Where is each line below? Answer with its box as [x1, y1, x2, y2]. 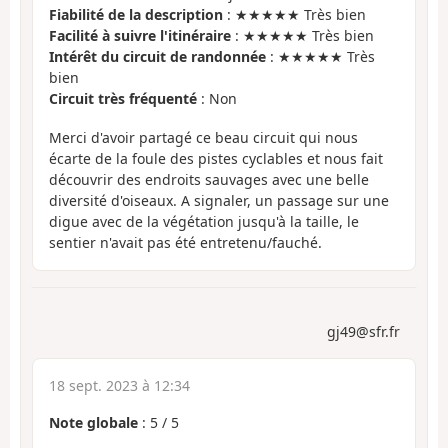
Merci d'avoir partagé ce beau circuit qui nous [49, 127, 358, 147]
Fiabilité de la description [49, 5, 223, 25]
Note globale [49, 413, 138, 433]
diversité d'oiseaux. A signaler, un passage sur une [49, 190, 389, 210]
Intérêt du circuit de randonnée [49, 47, 266, 67]
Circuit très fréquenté [49, 89, 197, 109]
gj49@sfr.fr [327, 322, 400, 342]
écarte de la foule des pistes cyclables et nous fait [49, 148, 383, 168]
